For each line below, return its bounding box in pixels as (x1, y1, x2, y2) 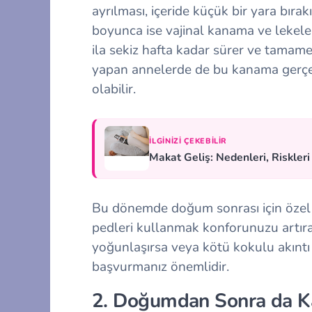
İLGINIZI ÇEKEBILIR (149, 135, 228, 146)
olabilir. (92, 79, 136, 98)
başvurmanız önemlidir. (92, 257, 229, 276)
